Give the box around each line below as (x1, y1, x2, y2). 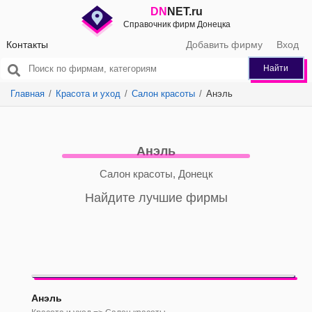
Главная (10, 88, 45, 99)
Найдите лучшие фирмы (84, 191, 228, 205)
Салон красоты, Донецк (99, 168, 213, 180)
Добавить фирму (186, 39, 263, 50)
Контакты (6, 39, 48, 50)
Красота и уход (56, 88, 120, 99)
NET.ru (167, 6, 203, 17)
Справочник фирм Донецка (123, 19, 231, 29)
